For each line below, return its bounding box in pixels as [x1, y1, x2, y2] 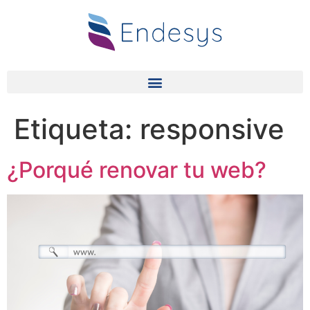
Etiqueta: [14, 112, 140, 147]
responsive [140, 112, 284, 147]
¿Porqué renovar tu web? [7, 156, 266, 184]
